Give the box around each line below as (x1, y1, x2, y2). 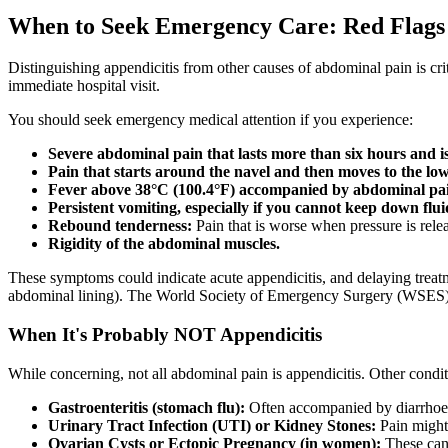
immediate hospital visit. (8, 77, 160, 95)
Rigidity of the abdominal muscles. (48, 235, 280, 253)
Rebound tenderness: (48, 217, 192, 235)
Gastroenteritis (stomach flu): (48, 398, 245, 416)
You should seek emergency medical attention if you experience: (8, 111, 413, 129)
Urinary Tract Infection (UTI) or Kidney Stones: (48, 416, 376, 434)
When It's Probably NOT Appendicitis (8, 324, 322, 346)
